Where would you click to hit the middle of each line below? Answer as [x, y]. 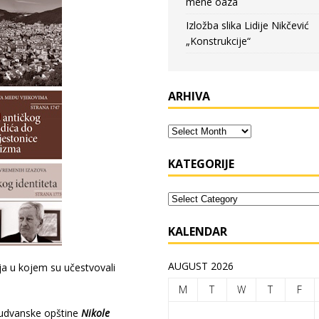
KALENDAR [197, 231]
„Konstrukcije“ [218, 41]
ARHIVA [189, 96]
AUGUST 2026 [200, 266]
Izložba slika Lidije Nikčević [247, 25]
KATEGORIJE [201, 164]
